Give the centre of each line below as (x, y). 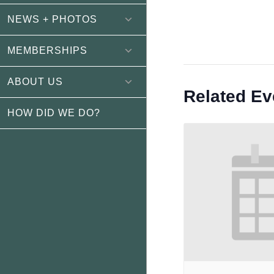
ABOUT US (35, 82)
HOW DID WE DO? (54, 113)
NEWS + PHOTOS (52, 19)
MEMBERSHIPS (47, 50)
